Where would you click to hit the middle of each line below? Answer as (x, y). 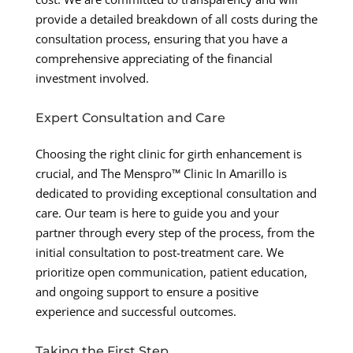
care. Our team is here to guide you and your (157, 213)
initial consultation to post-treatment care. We (159, 253)
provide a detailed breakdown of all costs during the (176, 19)
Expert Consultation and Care (130, 118)
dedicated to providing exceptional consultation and (176, 193)
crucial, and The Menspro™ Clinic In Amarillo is (161, 174)
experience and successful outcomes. (136, 312)
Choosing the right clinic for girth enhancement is (168, 154)
